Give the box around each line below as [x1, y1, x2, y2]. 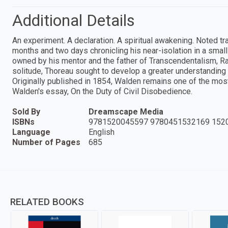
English [89, 127, 115, 137]
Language [12, 127, 50, 137]
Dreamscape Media [89, 106, 163, 117]
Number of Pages [12, 137, 80, 147]
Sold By [12, 106, 40, 117]
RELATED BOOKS [10, 195, 84, 208]
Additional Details [12, 10, 135, 30]
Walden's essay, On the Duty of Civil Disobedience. [12, 86, 192, 96]
